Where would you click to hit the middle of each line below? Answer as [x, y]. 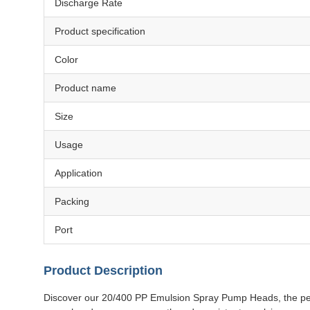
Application [79, 173]
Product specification [100, 31]
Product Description [103, 271]
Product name [85, 88]
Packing [72, 201]
